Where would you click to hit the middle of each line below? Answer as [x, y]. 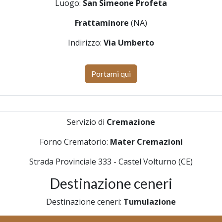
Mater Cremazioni [146, 142]
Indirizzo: [86, 43]
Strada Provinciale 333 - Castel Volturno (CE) [111, 162]
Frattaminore [102, 23]
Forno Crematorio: [75, 142]
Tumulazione [150, 202]
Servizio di [87, 122]
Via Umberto [129, 43]
